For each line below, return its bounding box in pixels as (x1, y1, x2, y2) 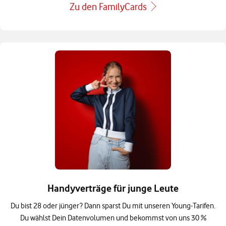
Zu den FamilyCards (70, 1, 147, 13)
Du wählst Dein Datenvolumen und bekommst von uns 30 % (20, 213, 206, 223)
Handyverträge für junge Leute (47, 183, 179, 195)
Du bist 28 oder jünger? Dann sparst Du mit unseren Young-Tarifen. (11, 201, 215, 211)
